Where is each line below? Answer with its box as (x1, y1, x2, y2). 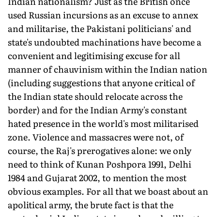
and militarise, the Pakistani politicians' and (8, 21, 191, 35)
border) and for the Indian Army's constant (8, 103, 187, 116)
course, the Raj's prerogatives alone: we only (8, 143, 191, 157)
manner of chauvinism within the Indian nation (8, 62, 207, 76)
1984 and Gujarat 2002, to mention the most (8, 170, 186, 184)
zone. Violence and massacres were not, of (8, 130, 184, 143)
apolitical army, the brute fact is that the (8, 198, 173, 211)
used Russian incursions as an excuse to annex (8, 8, 198, 21)
